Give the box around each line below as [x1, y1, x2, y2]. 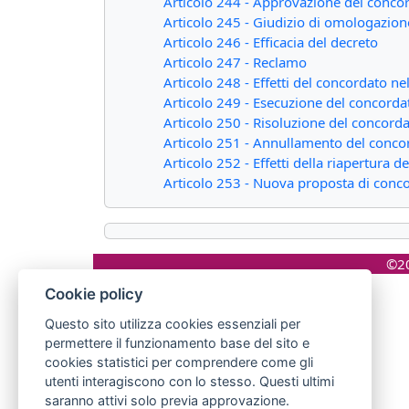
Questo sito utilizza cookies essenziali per [44, 316, 300, 331]
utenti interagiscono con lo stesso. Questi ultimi [44, 373, 334, 389]
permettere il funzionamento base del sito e [44, 335, 309, 351]
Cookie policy [44, 285, 143, 304]
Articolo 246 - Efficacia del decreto [163, 33, 378, 51]
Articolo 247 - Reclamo [163, 53, 307, 71]
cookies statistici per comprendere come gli [44, 354, 313, 370]
